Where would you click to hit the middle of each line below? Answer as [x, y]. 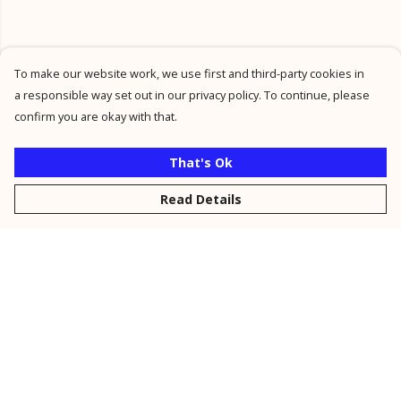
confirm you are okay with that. [96, 116]
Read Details [200, 199]
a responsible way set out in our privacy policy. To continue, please [192, 95]
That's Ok [200, 162]
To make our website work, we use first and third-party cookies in [189, 73]
